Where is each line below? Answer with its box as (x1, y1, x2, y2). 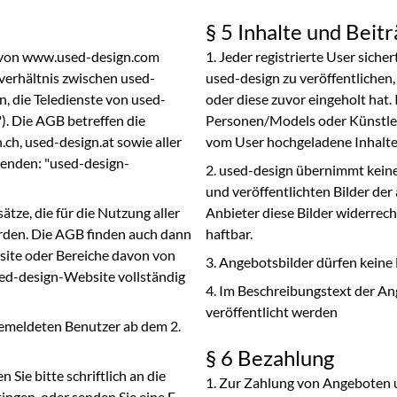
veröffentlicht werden (206, 303, 338, 320)
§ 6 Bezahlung (206, 345, 334, 370)
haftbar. (206, 225, 253, 242)
